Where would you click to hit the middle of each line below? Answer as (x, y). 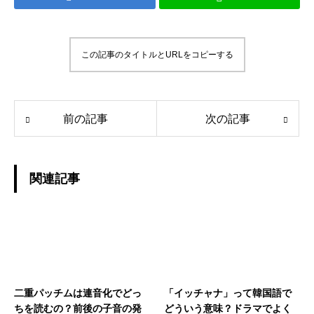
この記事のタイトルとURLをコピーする (157, 55)
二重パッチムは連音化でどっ (78, 293)
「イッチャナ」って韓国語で (228, 293)
